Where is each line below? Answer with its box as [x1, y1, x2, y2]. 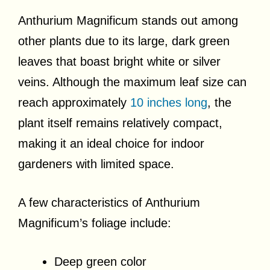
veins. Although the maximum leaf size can [18, 75, 246, 89]
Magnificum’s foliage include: [18, 216, 171, 230]
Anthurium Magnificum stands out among [18, 13, 238, 27]
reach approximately [18, 95, 130, 109]
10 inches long [130, 95, 207, 109]
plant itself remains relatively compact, [18, 116, 222, 130]
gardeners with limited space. [18, 157, 174, 171]
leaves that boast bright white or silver [18, 54, 221, 68]
